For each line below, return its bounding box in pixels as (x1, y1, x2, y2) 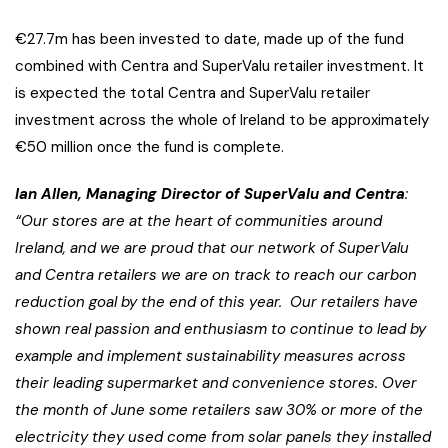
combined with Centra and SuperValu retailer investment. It (15, 55, 424, 76)
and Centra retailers (15, 264, 161, 285)
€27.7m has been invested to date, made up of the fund (15, 28, 404, 49)
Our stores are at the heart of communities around (21, 210, 382, 231)
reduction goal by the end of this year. (15, 291, 286, 312)
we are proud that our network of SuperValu (96, 237, 409, 258)
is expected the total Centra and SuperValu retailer (15, 82, 370, 103)
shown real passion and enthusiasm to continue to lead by (15, 318, 426, 339)
